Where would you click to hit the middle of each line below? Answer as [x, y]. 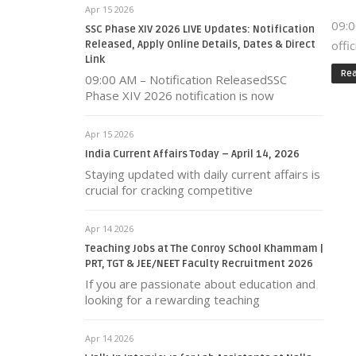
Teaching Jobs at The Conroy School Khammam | [204, 249]
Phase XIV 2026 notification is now [180, 95]
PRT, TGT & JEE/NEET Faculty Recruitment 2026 [199, 264]
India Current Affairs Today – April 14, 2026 [192, 154]
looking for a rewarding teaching [172, 300]
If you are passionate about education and [200, 284]
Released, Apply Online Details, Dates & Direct [200, 44]
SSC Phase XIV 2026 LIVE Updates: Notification [200, 29]
